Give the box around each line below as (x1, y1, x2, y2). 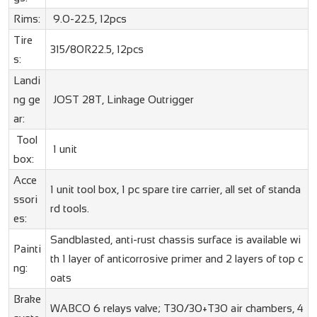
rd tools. (50, 202, 89, 215)
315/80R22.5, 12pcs (50, 43, 144, 56)
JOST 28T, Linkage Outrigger (50, 93, 194, 106)
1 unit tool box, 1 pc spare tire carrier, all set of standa (50, 183, 301, 196)
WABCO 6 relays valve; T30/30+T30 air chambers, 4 (50, 302, 304, 315)
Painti (13, 243, 41, 255)
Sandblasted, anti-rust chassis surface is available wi (50, 234, 301, 246)
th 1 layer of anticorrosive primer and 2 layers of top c (50, 253, 303, 265)
